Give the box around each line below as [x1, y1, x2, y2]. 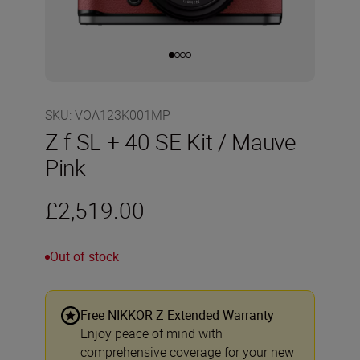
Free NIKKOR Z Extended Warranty [80, 306, 274, 324]
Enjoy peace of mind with [80, 325, 223, 342]
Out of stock [50, 247, 119, 265]
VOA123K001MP [75, 106, 170, 124]
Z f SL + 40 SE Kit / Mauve [45, 126, 296, 157]
